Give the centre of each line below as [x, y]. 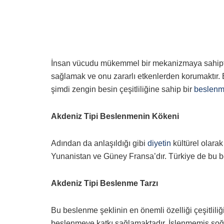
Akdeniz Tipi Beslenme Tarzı [104, 183]
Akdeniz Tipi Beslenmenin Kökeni [115, 116]
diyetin [159, 143]
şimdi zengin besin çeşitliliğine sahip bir [122, 89]
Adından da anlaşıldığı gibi [99, 143]
